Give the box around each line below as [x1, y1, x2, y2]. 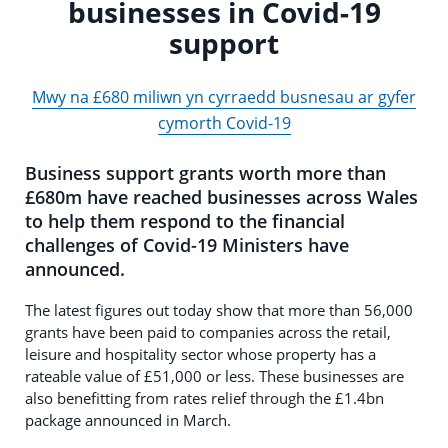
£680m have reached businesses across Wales [25, 184, 418, 209]
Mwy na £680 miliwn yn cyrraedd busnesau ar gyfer [32, 85, 416, 108]
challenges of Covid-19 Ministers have [25, 232, 349, 257]
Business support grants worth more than [25, 160, 386, 185]
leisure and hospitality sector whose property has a [25, 343, 376, 364]
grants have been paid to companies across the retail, [25, 321, 391, 342]
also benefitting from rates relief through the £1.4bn [25, 387, 384, 408]
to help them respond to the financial [25, 208, 345, 233]
